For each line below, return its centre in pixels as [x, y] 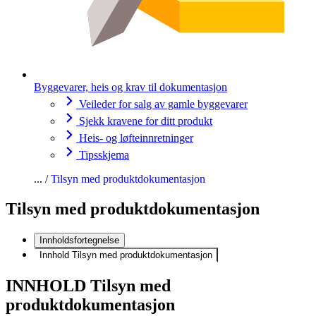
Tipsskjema [104, 154]
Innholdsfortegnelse [79, 240]
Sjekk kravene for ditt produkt [146, 121]
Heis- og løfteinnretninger [136, 138]
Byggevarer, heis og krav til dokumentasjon [130, 87]
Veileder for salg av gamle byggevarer [163, 104]
